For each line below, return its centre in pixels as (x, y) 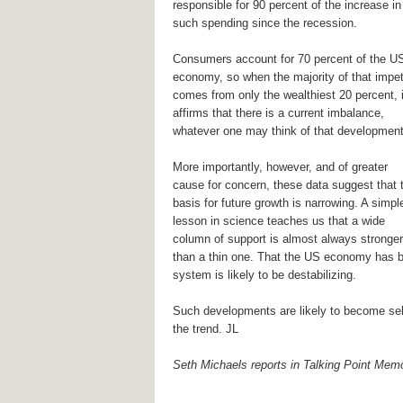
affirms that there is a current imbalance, (278, 113)
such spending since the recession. (265, 23)
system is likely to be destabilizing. (264, 275)
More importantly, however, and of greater (280, 167)
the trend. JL (206, 329)
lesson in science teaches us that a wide (279, 221)
